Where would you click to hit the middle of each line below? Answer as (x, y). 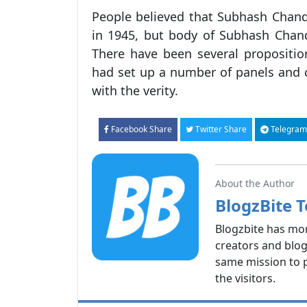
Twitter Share (221, 129)
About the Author (255, 183)
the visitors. (245, 278)
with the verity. (135, 90)
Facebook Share (142, 129)
